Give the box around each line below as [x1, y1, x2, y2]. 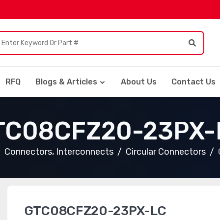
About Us [121, 77, 157, 86]
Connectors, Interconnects [4, 146, 113, 157]
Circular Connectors [125, 146, 206, 157]
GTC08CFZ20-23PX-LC [24, 203, 166, 219]
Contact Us [171, 77, 216, 86]
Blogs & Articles [35, 77, 97, 86]
